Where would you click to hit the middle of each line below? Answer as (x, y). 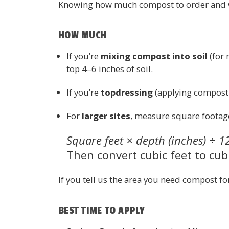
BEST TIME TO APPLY (102, 210)
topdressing (127, 92)
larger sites (106, 116)
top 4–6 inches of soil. (110, 68)
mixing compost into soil (154, 56)
